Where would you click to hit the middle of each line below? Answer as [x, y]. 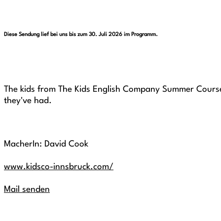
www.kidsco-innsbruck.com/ [59, 167]
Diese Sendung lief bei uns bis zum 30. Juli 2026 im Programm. [81, 35]
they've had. [28, 101]
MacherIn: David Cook [46, 144]
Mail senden [27, 189]
